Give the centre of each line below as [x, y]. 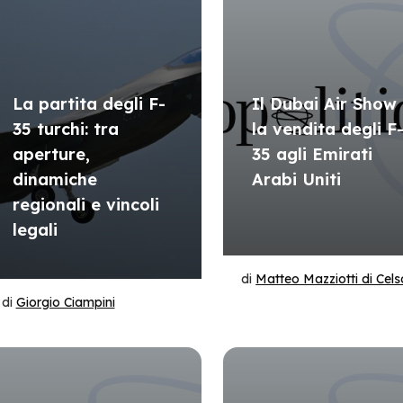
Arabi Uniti [297, 179]
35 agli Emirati [313, 154]
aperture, [51, 154]
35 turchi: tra [65, 129]
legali [35, 230]
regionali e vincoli [85, 205]
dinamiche [54, 179]
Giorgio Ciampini [65, 302]
